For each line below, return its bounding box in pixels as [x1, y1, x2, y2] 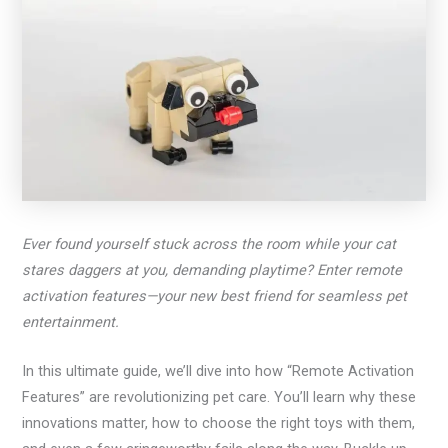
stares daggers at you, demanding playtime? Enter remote [22, 260, 403, 279]
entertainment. [22, 312, 120, 331]
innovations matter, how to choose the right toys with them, [22, 413, 416, 432]
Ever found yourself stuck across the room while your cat [22, 234, 397, 253]
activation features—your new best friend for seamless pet [22, 286, 408, 305]
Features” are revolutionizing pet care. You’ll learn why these [22, 387, 417, 406]
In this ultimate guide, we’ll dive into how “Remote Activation [22, 361, 415, 380]
